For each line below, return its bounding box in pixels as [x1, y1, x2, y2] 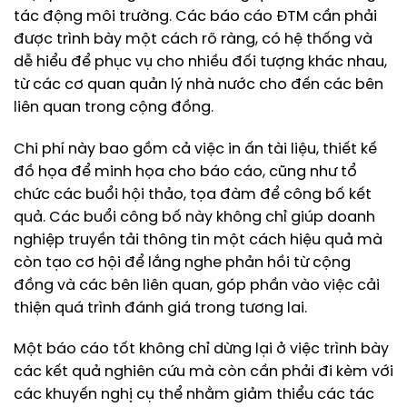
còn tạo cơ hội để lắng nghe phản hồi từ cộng [14, 254, 351, 271]
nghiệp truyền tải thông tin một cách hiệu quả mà [14, 232, 382, 248]
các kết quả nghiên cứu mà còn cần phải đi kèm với [14, 364, 393, 381]
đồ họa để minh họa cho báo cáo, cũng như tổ [14, 164, 357, 180]
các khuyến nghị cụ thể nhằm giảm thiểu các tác [14, 387, 374, 403]
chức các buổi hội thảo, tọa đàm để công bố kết [14, 186, 372, 203]
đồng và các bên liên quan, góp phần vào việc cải [14, 277, 380, 293]
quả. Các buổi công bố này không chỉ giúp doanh [14, 209, 375, 225]
